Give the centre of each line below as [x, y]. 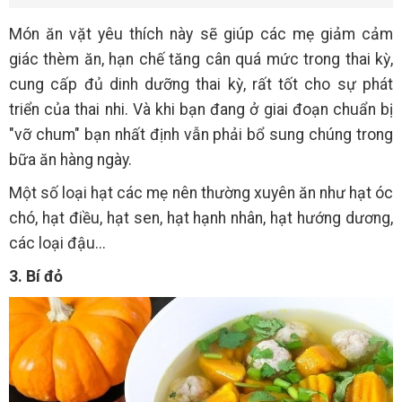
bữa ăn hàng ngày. [70, 159]
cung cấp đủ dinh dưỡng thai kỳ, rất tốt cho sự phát [201, 84]
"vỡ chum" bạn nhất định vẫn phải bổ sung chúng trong [201, 134]
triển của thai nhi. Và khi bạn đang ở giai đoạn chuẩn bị [201, 109]
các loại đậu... [57, 243]
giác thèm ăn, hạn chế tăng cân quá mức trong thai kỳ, [201, 59]
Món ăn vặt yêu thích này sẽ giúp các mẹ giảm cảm [201, 34]
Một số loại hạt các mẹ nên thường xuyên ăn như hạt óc [201, 192]
